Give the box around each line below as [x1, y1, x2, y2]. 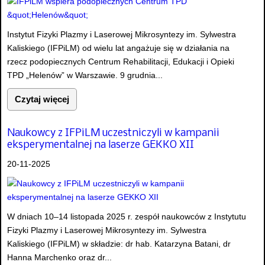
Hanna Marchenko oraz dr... [7, 252, 112, 262]
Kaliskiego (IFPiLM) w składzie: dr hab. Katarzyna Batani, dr [7, 238, 231, 248]
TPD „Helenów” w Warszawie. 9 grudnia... [7, 70, 163, 80]
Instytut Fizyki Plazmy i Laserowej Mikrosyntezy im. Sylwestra [7, 30, 236, 40]
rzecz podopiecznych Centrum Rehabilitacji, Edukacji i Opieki [7, 57, 234, 67]
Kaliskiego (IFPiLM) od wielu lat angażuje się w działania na [7, 43, 230, 53]
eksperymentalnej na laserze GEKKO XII [7, 139, 194, 151]
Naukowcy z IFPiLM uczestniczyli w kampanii [7, 127, 219, 139]
